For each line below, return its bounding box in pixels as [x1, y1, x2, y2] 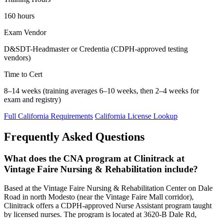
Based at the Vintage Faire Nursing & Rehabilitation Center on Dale [4, 183, 213, 192]
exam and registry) [4, 95, 61, 104]
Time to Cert [4, 70, 42, 79]
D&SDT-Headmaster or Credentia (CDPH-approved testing [4, 45, 188, 54]
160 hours [4, 12, 35, 20]
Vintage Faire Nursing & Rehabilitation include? [4, 164, 198, 175]
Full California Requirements [4, 112, 93, 121]
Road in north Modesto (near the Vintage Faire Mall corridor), [4, 192, 194, 201]
